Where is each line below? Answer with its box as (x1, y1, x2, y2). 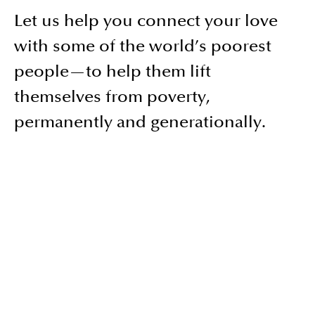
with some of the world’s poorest (14, 36, 271, 57)
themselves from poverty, (14, 86, 210, 108)
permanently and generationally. (14, 112, 266, 133)
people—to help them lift (14, 61, 211, 82)
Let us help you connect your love (14, 11, 278, 32)
